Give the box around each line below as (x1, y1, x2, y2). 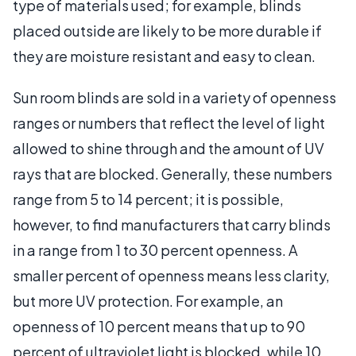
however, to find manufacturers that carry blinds (13, 215, 331, 234)
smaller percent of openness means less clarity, (13, 265, 330, 284)
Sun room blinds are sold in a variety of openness (13, 87, 336, 106)
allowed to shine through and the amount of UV (13, 138, 324, 157)
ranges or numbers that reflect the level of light (13, 113, 325, 132)
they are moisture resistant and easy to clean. (13, 46, 315, 65)
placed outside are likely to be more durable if (13, 21, 322, 40)
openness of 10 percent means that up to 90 (13, 316, 305, 335)
